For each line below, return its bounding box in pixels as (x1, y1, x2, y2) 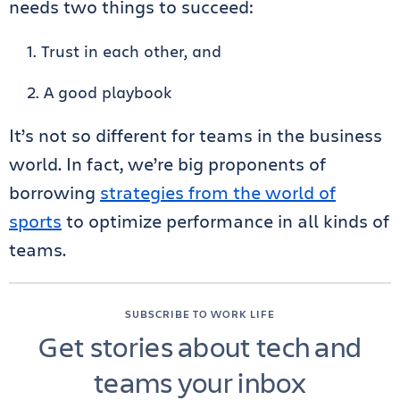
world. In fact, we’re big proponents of (9, 152, 326, 177)
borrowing (9, 180, 100, 205)
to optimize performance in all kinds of (62, 209, 389, 234)
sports (9, 209, 62, 234)
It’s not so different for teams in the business (9, 123, 382, 148)
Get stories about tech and (37, 327, 362, 366)
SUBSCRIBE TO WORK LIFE (125, 306, 275, 321)
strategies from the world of (100, 180, 336, 205)
